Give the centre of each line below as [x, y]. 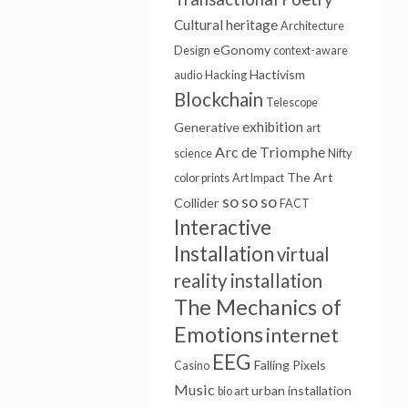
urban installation [301, 390]
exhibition [272, 127]
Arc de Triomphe [270, 152]
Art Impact [258, 178]
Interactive [222, 227]
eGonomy [241, 50]
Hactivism [277, 74]
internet [302, 335]
